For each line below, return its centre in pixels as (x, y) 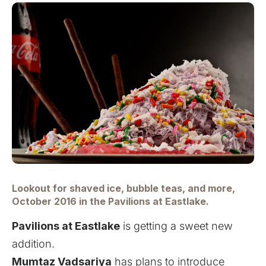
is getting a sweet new (176, 226)
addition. (33, 243)
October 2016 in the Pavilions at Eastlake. (110, 201)
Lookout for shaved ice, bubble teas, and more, (123, 188)
